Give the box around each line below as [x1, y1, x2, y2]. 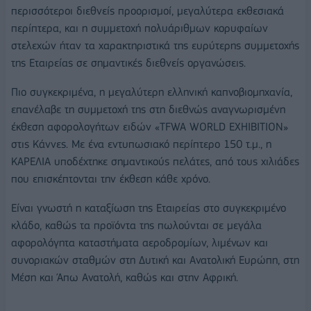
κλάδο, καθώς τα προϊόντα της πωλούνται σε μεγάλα [11, 218, 262, 232]
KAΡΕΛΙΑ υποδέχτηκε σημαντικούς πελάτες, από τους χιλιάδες [11, 155, 299, 169]
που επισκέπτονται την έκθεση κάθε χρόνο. [11, 172, 210, 186]
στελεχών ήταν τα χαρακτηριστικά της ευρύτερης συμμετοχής [11, 39, 299, 53]
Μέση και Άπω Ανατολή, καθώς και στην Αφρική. [11, 270, 238, 284]
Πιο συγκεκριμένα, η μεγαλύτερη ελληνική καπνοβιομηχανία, [11, 85, 292, 99]
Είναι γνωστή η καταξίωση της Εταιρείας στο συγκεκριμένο [11, 201, 286, 215]
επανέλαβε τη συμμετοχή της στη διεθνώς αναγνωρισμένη [11, 103, 285, 117]
